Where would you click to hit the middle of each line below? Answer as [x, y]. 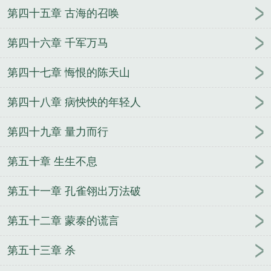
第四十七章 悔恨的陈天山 [69, 73]
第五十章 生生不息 [52, 162]
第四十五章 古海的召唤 [63, 14]
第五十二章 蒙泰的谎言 [63, 221]
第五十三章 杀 [41, 251]
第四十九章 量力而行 [58, 132]
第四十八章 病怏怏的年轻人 [74, 103]
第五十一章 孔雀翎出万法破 [74, 191]
